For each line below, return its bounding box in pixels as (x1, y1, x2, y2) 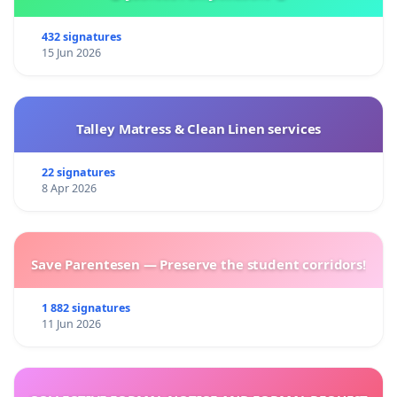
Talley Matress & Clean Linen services (75, 120, 322, 138)
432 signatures (41, 29, 121, 45)
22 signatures (41, 165, 115, 181)
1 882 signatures (41, 300, 130, 316)
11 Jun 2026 (41, 316, 101, 332)
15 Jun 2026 (41, 45, 101, 61)
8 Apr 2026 (41, 181, 97, 197)
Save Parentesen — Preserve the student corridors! (31, 255, 366, 274)
